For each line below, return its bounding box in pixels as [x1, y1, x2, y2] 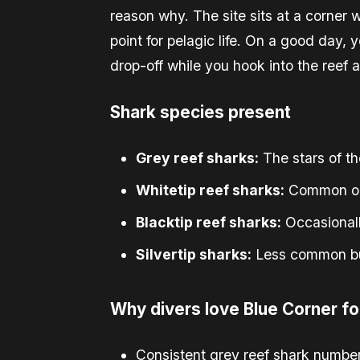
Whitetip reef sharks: [136, 181, 284, 198]
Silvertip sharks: [136, 246, 252, 264]
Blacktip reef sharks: [136, 214, 281, 231]
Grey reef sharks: [136, 149, 259, 166]
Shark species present [110, 101, 291, 122]
